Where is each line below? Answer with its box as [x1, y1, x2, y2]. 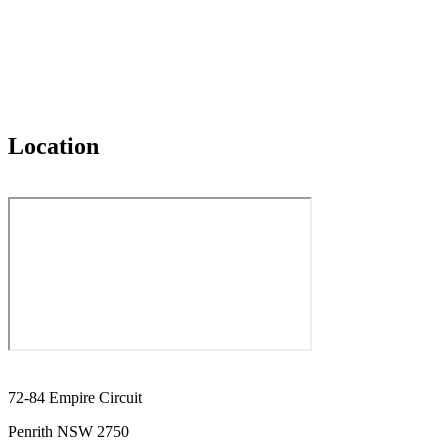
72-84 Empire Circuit [8, 389, 142, 407]
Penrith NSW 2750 [8, 423, 129, 441]
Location [8, 132, 99, 159]
